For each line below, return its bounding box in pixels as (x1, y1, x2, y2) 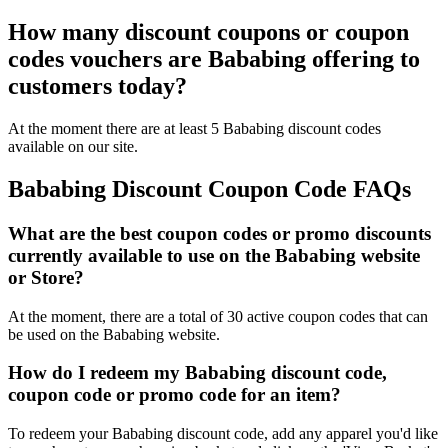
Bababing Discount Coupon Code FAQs (8, 176, 411, 203)
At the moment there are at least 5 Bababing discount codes (8, 120, 381, 138)
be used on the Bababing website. (8, 325, 220, 343)
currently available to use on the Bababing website (8, 245, 420, 266)
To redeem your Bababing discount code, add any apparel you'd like (8, 425, 438, 443)
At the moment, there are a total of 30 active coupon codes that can (8, 307, 428, 325)
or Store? (8, 267, 84, 288)
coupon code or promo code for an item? (8, 384, 341, 406)
